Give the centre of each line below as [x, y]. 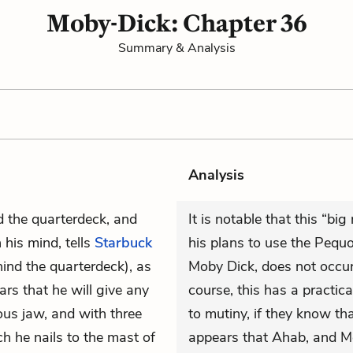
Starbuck [123, 243]
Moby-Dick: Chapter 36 [176, 23]
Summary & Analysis [176, 48]
